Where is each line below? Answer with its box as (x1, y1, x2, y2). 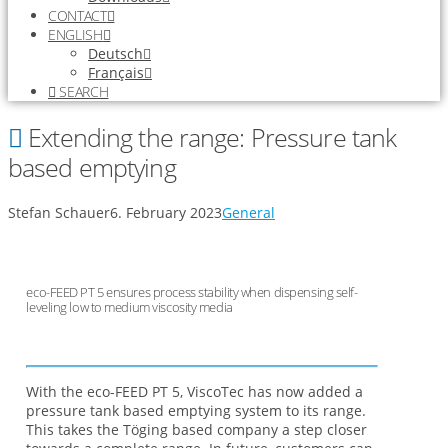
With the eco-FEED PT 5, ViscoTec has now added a (26, 381, 364, 401)
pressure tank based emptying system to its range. (26, 400, 367, 420)
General (222, 203, 275, 223)
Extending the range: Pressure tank (22, 120, 397, 155)
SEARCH (55, 82, 109, 102)
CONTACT (48, 6, 107, 26)
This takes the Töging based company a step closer (26, 419, 368, 439)
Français (88, 63, 144, 83)
